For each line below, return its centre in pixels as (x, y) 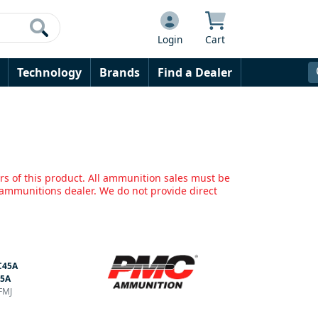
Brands (120, 72)
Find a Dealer (195, 72)
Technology (49, 72)
